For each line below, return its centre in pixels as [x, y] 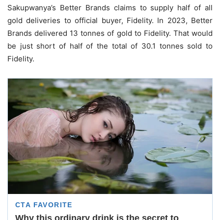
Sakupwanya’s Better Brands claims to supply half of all [110, 8]
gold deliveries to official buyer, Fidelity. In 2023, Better [110, 21]
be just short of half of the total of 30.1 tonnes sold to [110, 46]
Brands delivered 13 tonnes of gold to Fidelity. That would [110, 33]
